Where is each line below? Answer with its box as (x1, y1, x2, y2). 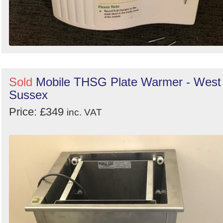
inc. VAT (67, 107, 102, 118)
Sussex (9, 88, 48, 102)
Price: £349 (9, 106, 67, 118)
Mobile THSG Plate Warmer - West (36, 75, 221, 89)
